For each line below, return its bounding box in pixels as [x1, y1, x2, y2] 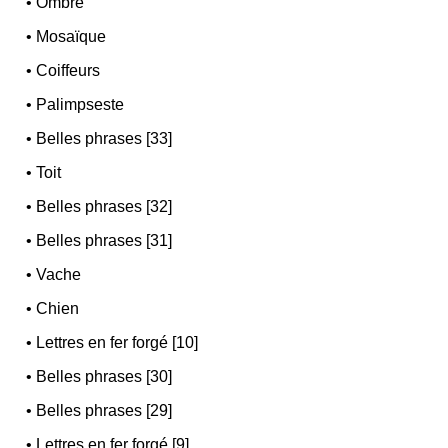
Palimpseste [36, 95, 125, 113]
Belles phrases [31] [36, 231, 173, 249]
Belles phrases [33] [36, 129, 173, 147]
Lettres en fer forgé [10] [36, 333, 199, 351]
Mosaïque [36, 27, 107, 45]
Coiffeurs [36, 61, 101, 79]
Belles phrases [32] [36, 197, 173, 215]
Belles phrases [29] [36, 401, 173, 419]
